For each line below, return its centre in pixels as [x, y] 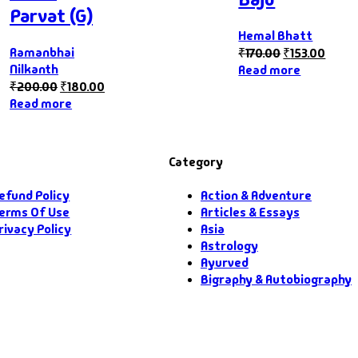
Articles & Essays [250, 213]
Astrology [229, 246]
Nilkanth [34, 69]
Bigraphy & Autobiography [276, 280]
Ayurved [224, 263]
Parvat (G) [52, 15]
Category [195, 162]
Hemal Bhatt [276, 35]
